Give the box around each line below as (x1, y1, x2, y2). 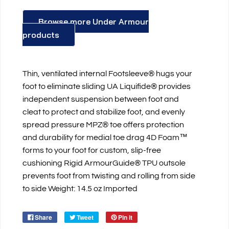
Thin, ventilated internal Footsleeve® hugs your (22, 70, 193, 78)
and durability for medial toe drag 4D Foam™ (22, 133, 188, 142)
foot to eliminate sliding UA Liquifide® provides (22, 82, 191, 91)
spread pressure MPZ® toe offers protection (22, 121, 185, 129)
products (22, 30, 60, 40)
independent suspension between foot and (22, 95, 179, 104)
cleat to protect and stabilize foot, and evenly (22, 108, 186, 117)
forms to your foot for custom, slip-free (22, 146, 162, 155)
